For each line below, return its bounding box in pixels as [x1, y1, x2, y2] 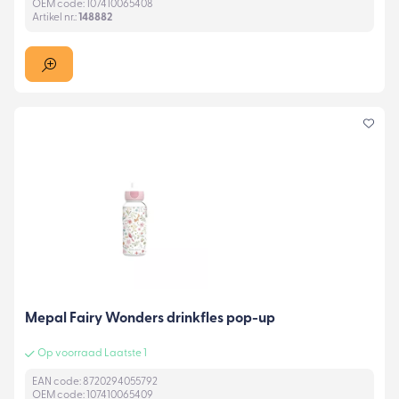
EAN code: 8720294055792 [32, 377, 158, 388]
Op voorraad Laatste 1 [37, 348, 147, 360]
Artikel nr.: [32, 12, 78, 24]
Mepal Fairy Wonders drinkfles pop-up [25, 312, 275, 327]
